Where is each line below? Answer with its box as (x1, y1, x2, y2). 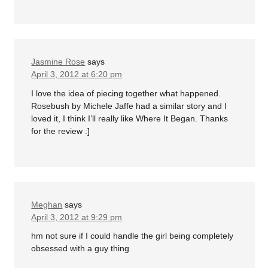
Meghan (31, 199, 63, 209)
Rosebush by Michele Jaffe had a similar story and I (31, 100, 227, 111)
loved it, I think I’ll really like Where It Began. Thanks (31, 113, 229, 123)
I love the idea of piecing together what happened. (31, 88, 221, 98)
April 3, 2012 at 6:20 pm (31, 69, 123, 79)
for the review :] (31, 126, 90, 136)
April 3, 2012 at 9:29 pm (31, 212, 123, 222)
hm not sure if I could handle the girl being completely (31, 231, 234, 240)
